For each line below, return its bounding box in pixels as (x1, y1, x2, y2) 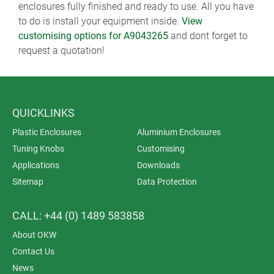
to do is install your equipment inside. (18, 15, 182, 27)
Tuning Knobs (12, 144, 64, 154)
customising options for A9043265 (18, 30, 168, 42)
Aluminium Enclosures (137, 127, 221, 137)
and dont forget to (168, 30, 248, 42)
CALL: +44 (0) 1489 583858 (12, 209, 144, 222)
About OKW (12, 230, 56, 240)
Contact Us (12, 246, 54, 256)
